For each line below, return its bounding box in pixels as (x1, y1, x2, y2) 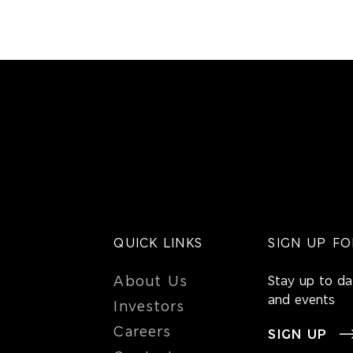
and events (268, 291, 336, 308)
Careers (113, 321, 172, 341)
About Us (113, 271, 188, 291)
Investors (113, 296, 185, 316)
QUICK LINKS (113, 234, 203, 251)
